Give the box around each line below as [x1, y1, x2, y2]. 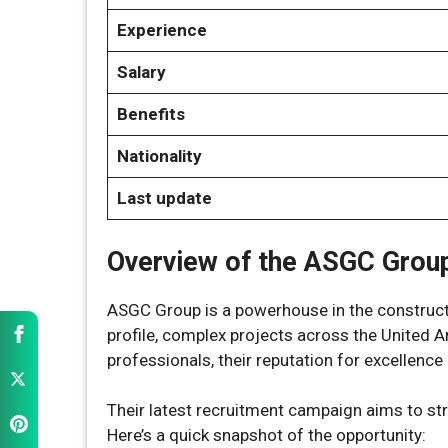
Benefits [116, 104, 185, 124]
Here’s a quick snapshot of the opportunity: [107, 425, 426, 445]
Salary [116, 62, 166, 82]
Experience [116, 20, 207, 40]
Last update [116, 188, 212, 208]
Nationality [116, 146, 202, 166]
